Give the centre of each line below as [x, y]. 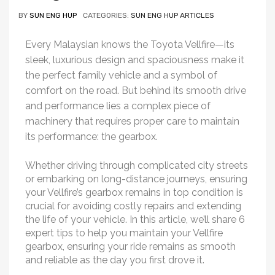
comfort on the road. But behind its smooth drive [136, 91]
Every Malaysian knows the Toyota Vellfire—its [130, 45]
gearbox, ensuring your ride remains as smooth [130, 247]
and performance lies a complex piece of [118, 106]
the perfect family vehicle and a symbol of [121, 76]
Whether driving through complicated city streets [137, 166]
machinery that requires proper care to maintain [132, 122]
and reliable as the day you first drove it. [115, 260]
